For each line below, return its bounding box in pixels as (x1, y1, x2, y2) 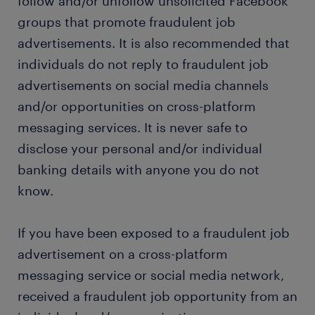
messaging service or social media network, (18, 267, 284, 283)
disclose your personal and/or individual (18, 141, 262, 156)
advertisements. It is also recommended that (18, 35, 290, 51)
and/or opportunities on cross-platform (18, 98, 256, 114)
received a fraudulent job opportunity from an (18, 288, 297, 304)
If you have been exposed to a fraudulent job (18, 225, 290, 240)
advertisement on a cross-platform (18, 246, 228, 262)
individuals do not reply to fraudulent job (18, 56, 269, 72)
